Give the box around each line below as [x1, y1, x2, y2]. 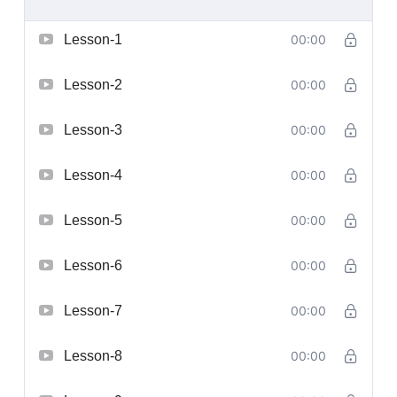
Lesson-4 [64, 167, 122, 183]
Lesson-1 [64, 31, 122, 47]
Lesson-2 [64, 76, 122, 92]
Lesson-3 [64, 121, 122, 137]
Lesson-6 [64, 257, 122, 273]
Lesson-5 [64, 212, 122, 228]
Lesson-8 [64, 347, 122, 363]
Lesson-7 [64, 302, 122, 318]
